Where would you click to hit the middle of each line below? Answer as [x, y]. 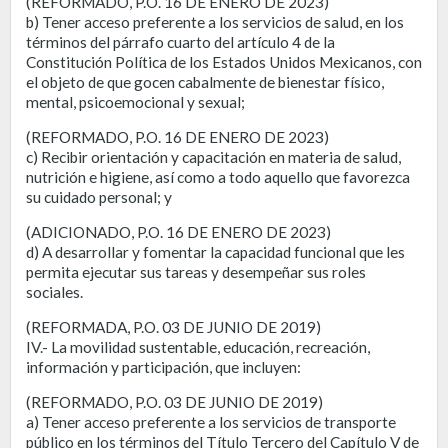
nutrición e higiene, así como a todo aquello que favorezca [218, 176]
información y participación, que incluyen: [163, 366]
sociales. [54, 291]
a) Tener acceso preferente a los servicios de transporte [211, 421]
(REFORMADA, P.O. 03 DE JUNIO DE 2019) [173, 326]
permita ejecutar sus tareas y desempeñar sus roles [196, 271]
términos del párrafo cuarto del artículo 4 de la [180, 41]
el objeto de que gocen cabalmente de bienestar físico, [205, 81]
